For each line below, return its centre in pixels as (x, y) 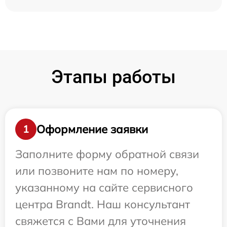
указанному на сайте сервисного (104, 187)
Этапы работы (113, 77)
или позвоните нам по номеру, (97, 171)
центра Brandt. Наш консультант (103, 204)
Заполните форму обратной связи (107, 154)
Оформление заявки (92, 129)
